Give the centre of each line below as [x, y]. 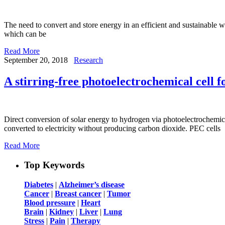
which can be [25, 34]
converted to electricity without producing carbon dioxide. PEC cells [112, 129]
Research [88, 60]
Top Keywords [54, 165]
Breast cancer [78, 193]
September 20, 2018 [36, 60]
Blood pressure [50, 202]
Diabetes [39, 184]
